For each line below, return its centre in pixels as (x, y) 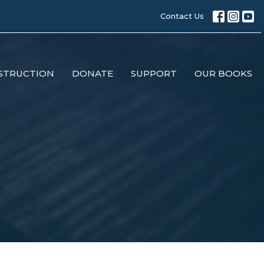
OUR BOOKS (223, 74)
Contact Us (182, 16)
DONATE (93, 74)
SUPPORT (154, 74)
